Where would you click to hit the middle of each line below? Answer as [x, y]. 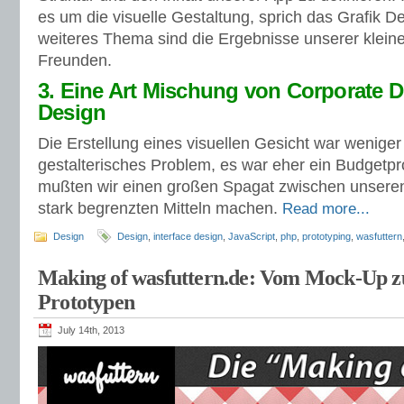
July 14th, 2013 [91, 330]
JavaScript [252, 236]
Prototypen [86, 302]
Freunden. [75, 60]
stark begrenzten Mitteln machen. [160, 208]
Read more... [326, 209]
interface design [188, 236]
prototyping [326, 236]
